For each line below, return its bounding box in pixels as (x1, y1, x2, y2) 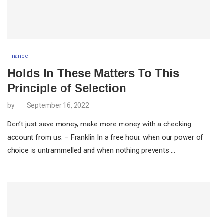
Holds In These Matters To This (7, 66, 179, 79)
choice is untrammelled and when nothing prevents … (7, 145, 175, 155)
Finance (7, 52, 28, 59)
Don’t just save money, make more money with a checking (7, 119, 191, 128)
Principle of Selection (7, 81, 126, 94)
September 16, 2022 (27, 101, 89, 109)
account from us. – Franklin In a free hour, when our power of (7, 132, 203, 141)
